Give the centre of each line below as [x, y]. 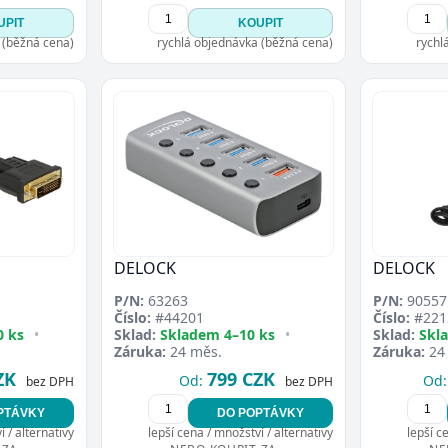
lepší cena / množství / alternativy [240, 432]
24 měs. [194, 351]
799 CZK [241, 378]
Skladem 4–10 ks [217, 334]
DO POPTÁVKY [260, 412]
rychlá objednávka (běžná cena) [245, 42]
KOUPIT [260, 22]
